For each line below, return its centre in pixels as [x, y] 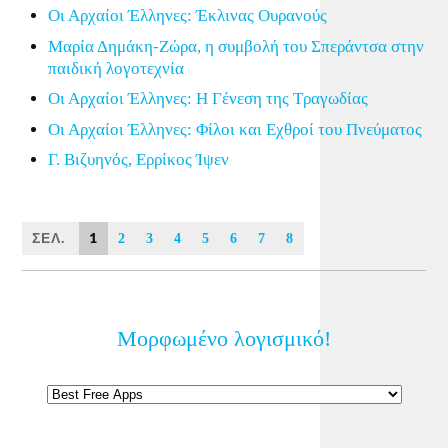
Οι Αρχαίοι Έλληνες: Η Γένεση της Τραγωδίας [207, 99]
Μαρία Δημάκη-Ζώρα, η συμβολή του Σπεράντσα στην [235, 46]
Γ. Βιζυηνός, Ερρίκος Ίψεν [138, 160]
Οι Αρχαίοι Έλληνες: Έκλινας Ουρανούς [187, 16]
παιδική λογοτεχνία [115, 68]
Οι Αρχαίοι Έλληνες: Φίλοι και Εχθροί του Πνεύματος [234, 129]
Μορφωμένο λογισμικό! [224, 339]
